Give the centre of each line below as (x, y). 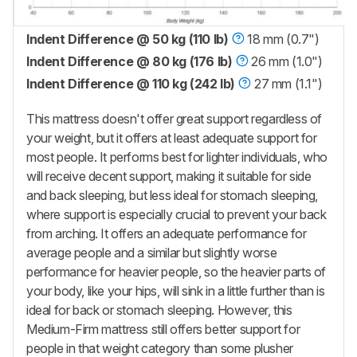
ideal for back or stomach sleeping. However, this (159, 310)
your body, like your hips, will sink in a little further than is (176, 290)
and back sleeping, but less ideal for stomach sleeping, (173, 195)
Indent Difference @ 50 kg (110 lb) (127, 39)
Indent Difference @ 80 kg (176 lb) (129, 61)
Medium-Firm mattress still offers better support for (163, 329)
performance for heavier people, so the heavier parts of (177, 271)
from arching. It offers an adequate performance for (167, 233)
